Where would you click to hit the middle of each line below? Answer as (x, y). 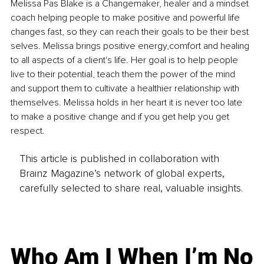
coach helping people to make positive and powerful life (126, 18)
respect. (28, 131)
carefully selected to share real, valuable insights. (131, 188)
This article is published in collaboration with (119, 158)
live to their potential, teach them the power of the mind (124, 75)
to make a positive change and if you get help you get (121, 117)
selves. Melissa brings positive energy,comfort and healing (131, 46)
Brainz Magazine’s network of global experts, (122, 173)
